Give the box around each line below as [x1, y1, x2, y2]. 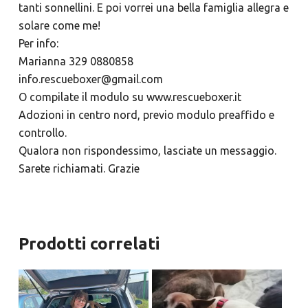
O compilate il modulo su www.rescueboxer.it [18, 91, 241, 104]
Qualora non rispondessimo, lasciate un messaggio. [18, 144, 276, 157]
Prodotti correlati [18, 234, 159, 254]
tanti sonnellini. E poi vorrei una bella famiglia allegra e [18, 1, 289, 14]
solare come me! [18, 19, 103, 32]
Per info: [18, 37, 58, 50]
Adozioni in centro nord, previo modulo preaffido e [18, 109, 274, 122]
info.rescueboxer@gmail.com [18, 73, 163, 86]
